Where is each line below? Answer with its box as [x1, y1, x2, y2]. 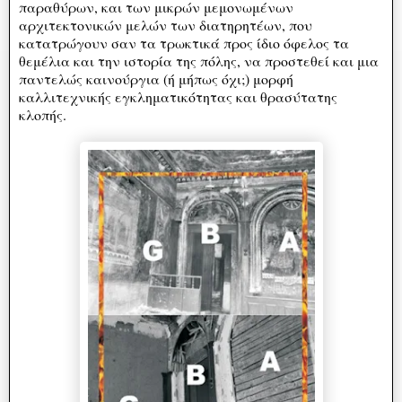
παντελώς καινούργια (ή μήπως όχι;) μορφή [19, 68, 293, 88]
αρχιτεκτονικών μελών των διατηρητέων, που [19, 14, 312, 34]
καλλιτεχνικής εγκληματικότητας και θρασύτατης [19, 86, 337, 106]
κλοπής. [19, 104, 80, 124]
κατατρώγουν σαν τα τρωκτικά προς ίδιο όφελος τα [19, 32, 349, 52]
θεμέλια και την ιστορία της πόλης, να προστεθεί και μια [19, 50, 379, 70]
